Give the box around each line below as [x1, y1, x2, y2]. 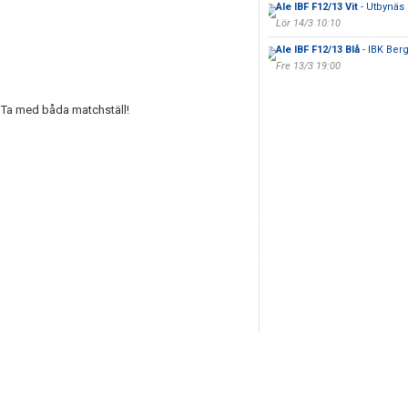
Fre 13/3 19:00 [275, 60, 341, 72]
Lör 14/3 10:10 [275, 17, 341, 29]
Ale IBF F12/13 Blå [275, 44, 360, 56]
